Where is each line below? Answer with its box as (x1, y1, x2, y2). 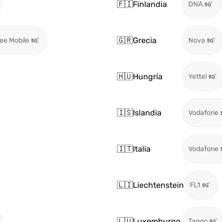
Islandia (133, 108, 162, 117)
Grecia (133, 35, 157, 45)
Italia (133, 144, 151, 154)
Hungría (133, 71, 163, 81)
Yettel (188, 72, 207, 81)
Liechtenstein (133, 180, 184, 190)
